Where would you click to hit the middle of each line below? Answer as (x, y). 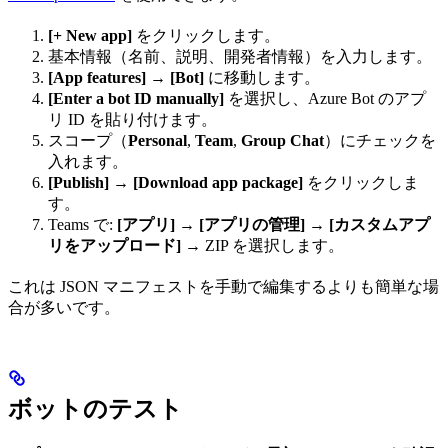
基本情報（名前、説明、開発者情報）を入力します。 (240, 56)
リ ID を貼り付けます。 (132, 119)
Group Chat (282, 140)
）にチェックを (380, 140)
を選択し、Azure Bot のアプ (325, 98)
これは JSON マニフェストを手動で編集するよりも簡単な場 (223, 286)
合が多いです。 (64, 307)
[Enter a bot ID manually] (136, 98)
